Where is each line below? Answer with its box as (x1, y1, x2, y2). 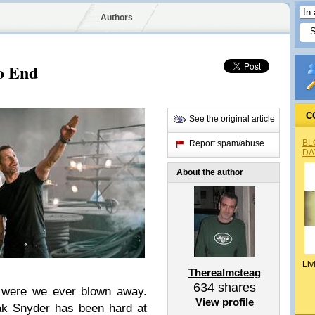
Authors (100, 13, 133, 22)
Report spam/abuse (189, 139, 264, 148)
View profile (195, 296, 254, 308)
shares (214, 281, 256, 295)
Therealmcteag (188, 266, 261, 278)
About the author (176, 167, 243, 177)
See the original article (189, 114, 275, 124)
